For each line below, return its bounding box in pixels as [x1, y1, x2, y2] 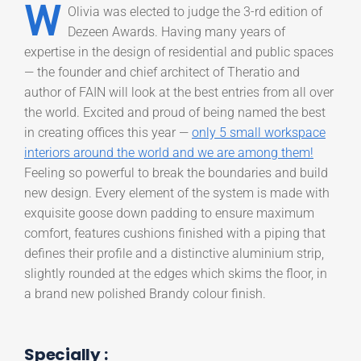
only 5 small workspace [192, 125, 326, 140]
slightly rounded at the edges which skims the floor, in [24, 266, 327, 281]
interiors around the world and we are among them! [24, 145, 313, 160]
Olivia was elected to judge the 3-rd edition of [68, 4, 322, 19]
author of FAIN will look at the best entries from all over [24, 85, 334, 100]
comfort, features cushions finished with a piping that [24, 226, 326, 241]
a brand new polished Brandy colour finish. [24, 286, 266, 301]
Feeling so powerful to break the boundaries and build [24, 165, 328, 180]
